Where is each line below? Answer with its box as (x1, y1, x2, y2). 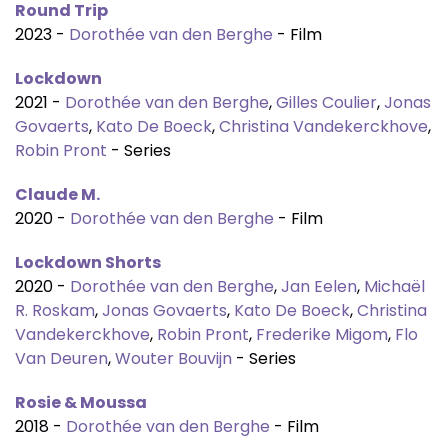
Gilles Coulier (276, 91, 377, 114)
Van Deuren (15, 347, 108, 370)
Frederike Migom (256, 323, 388, 346)
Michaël (364, 275, 425, 298)
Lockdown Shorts (15, 251, 161, 274)
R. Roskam (15, 299, 95, 322)
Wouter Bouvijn (115, 347, 232, 370)
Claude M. (15, 183, 100, 206)
